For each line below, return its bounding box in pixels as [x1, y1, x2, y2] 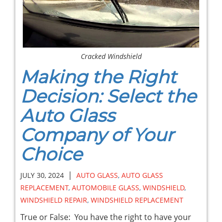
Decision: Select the [20, 85, 196, 107]
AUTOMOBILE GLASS [72, 182, 139, 192]
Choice [20, 143, 82, 165]
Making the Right [20, 65, 176, 88]
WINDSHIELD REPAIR [20, 195, 87, 205]
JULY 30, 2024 [20, 170, 64, 180]
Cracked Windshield [80, 51, 142, 61]
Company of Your [20, 123, 173, 146]
